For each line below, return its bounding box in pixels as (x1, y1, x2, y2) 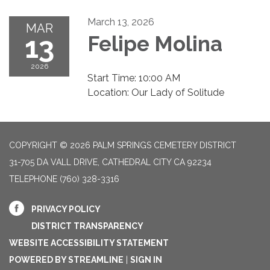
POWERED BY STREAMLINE (9, 255, 124, 265)
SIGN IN (130, 255, 162, 265)
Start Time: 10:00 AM (87, 72, 180, 84)
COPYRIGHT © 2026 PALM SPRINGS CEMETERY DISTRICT (9, 140, 236, 151)
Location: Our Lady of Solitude (87, 87, 224, 99)
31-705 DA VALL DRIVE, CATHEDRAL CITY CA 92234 (9, 157, 212, 168)
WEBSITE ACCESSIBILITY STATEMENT (9, 238, 169, 248)
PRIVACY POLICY (31, 204, 101, 215)
